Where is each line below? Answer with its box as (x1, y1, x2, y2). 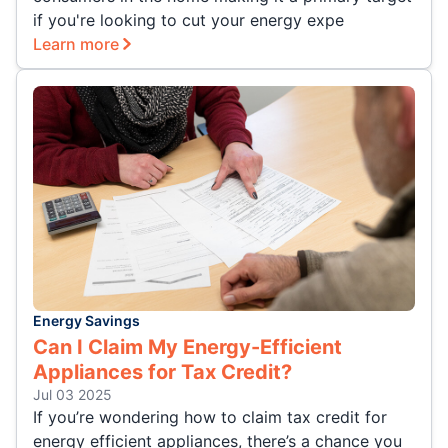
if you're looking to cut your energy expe (33, 10, 344, 31)
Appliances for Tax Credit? (33, 360, 292, 385)
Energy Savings (33, 312, 140, 330)
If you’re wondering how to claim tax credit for (33, 407, 387, 428)
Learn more (33, 34, 119, 55)
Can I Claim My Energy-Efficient (33, 335, 342, 360)
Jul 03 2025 (33, 386, 112, 404)
